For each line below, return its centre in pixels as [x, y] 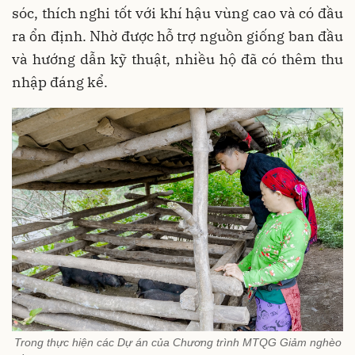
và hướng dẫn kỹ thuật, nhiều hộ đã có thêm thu [177, 59]
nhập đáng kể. [61, 82]
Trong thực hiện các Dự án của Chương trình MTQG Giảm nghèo [177, 342]
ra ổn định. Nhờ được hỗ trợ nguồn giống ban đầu [177, 36]
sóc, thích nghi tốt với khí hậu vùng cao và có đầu [177, 13]
